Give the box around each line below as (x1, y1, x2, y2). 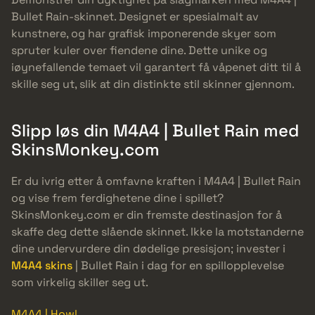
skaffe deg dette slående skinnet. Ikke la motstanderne (11, 224, 304, 240)
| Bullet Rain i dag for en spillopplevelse (72, 258, 284, 274)
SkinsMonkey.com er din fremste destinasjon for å (11, 207, 282, 223)
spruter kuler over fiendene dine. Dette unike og (11, 43, 267, 58)
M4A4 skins (11, 258, 72, 274)
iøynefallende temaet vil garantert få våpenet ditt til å (11, 60, 301, 75)
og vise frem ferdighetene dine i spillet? (11, 191, 224, 206)
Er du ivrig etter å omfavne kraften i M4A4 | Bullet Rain (11, 174, 301, 189)
